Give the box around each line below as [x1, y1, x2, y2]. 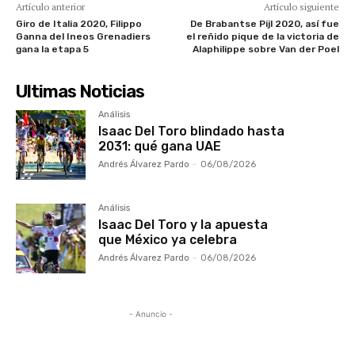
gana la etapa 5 [16, 43, 89, 55]
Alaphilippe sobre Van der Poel [192, 43, 339, 55]
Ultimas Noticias [16, 80, 144, 102]
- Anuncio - [128, 309, 173, 319]
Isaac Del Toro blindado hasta [98, 123, 285, 139]
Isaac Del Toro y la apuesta [98, 217, 269, 233]
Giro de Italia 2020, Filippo [16, 17, 142, 29]
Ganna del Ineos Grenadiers [16, 30, 151, 42]
